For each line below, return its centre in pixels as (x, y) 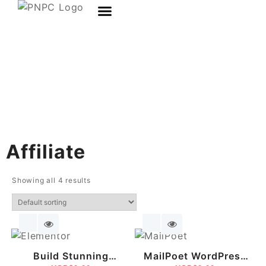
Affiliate (46, 151)
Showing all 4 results (51, 180)
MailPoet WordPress (195, 256)
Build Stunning (71, 256)
